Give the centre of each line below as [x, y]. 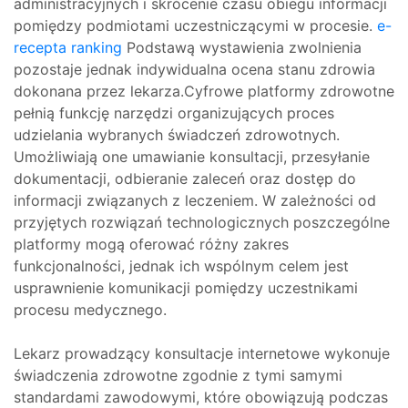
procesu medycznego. [90, 310]
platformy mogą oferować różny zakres [151, 244]
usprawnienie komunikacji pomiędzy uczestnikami [186, 288]
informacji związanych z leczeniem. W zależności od [195, 200]
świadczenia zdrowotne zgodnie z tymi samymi [178, 375]
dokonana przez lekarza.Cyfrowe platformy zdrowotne [204, 91]
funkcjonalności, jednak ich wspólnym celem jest [181, 266]
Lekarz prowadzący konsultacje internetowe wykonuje [202, 353]
